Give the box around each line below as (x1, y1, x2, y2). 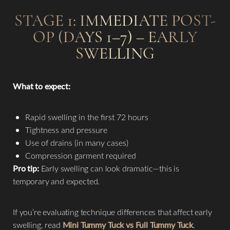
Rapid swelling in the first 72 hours (25, 111, 148, 122)
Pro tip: (13, 163, 39, 174)
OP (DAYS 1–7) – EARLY (33, 27, 197, 47)
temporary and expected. (13, 176, 100, 186)
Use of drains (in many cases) (25, 137, 128, 148)
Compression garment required (25, 150, 136, 161)
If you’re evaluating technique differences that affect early (13, 206, 212, 217)
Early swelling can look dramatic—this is (39, 163, 180, 174)
